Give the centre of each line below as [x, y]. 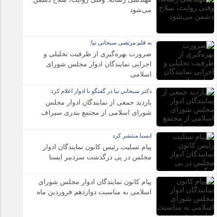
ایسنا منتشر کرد [132, 136]
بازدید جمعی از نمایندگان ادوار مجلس [99, 102]
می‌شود [141, 10]
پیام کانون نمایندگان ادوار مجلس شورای [95, 182]
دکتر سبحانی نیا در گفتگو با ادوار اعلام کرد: [101, 91]
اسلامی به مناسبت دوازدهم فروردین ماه [94, 192]
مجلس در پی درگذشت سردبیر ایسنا [101, 157]
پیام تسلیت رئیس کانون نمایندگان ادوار [97, 147]
